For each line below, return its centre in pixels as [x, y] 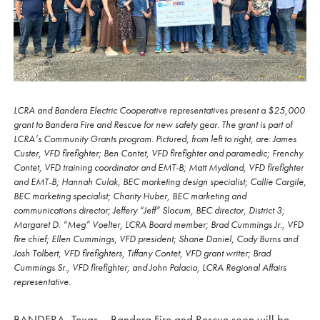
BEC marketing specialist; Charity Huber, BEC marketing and [130, 195]
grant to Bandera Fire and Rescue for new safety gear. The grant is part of [153, 124]
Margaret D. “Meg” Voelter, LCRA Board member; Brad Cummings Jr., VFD [159, 224]
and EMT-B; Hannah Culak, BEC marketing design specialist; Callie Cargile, [160, 181]
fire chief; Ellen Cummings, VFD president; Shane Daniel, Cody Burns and [156, 238]
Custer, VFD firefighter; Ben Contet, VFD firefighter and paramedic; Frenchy [158, 152]
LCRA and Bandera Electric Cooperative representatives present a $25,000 [159, 110]
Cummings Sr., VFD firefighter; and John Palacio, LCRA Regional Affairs [150, 267]
